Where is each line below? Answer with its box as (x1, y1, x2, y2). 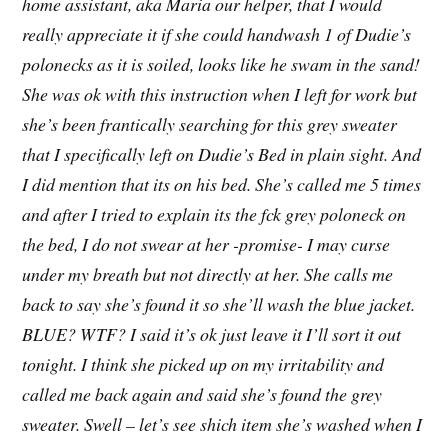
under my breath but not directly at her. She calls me (22, 261, 394, 286)
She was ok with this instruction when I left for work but (22, 81, 418, 106)
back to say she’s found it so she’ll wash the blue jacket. (22, 291, 416, 316)
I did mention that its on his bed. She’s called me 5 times (22, 171, 422, 196)
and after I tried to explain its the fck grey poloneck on (22, 201, 407, 226)
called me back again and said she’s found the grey (22, 381, 383, 406)
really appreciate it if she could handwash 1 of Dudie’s (22, 21, 412, 46)
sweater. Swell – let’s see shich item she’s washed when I (22, 411, 423, 436)
